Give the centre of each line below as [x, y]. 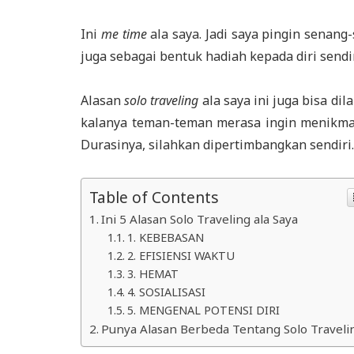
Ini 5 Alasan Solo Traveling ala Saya [200, 218]
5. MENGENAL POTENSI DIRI [203, 310]
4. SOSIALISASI [166, 292]
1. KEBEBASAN [165, 237]
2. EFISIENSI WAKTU [181, 255]
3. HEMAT [153, 273]
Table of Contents [154, 197]
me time [124, 34]
